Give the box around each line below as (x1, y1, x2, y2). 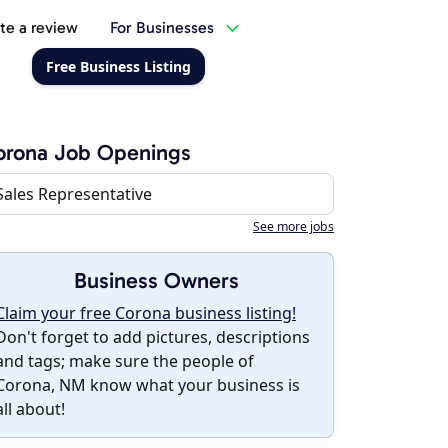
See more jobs (253, 218, 334, 235)
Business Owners (73, 267, 239, 294)
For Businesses (109, 18, 214, 37)
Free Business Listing (45, 57, 191, 76)
